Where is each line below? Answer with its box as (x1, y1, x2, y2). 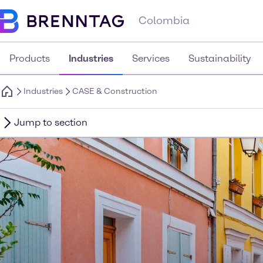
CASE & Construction (72, 86, 157, 96)
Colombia (139, 14, 190, 27)
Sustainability (188, 53, 251, 64)
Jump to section (14, 117, 87, 128)
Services (132, 53, 170, 64)
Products (9, 53, 50, 64)
